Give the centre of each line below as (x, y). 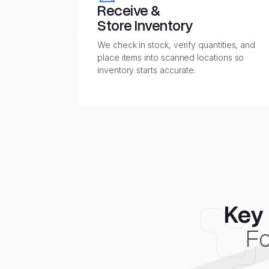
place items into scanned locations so (171, 57)
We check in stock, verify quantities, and (177, 45)
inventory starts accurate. (147, 70)
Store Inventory (145, 26)
